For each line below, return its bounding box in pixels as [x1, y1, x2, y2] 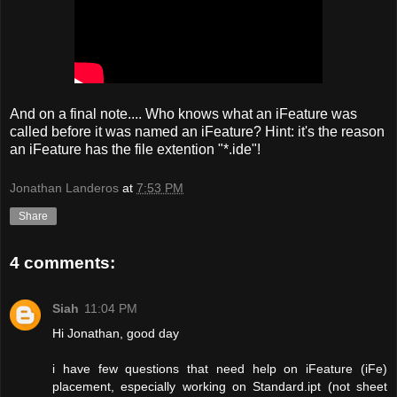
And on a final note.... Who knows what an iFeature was [10, 106, 357, 122]
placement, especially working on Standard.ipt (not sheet [52, 378, 387, 393]
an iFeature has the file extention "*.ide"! [10, 142, 261, 158]
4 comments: [10, 253, 115, 272]
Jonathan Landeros [10, 180, 119, 195]
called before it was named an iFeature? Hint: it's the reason [10, 124, 385, 140]
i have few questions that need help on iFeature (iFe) [52, 361, 387, 376]
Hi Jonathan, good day [52, 325, 179, 340]
